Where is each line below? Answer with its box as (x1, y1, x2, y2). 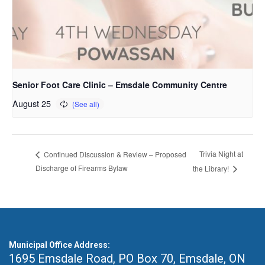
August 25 (12, 96, 51, 109)
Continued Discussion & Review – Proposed (42, 148, 186, 159)
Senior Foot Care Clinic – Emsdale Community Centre (12, 78, 227, 91)
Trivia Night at (199, 148, 243, 159)
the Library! (192, 163, 231, 174)
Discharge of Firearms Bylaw (35, 163, 128, 173)
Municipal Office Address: (9, 240, 110, 250)
